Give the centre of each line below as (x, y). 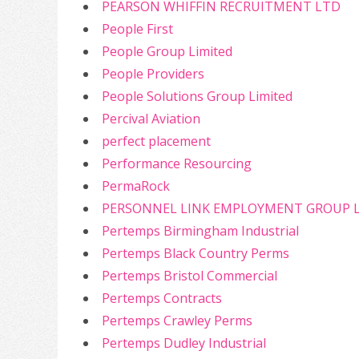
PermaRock (136, 186)
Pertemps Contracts (162, 298)
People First (137, 29)
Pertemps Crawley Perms (177, 321)
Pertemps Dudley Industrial (184, 343)
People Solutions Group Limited (197, 96)
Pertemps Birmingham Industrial (200, 231)
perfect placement (156, 141)
